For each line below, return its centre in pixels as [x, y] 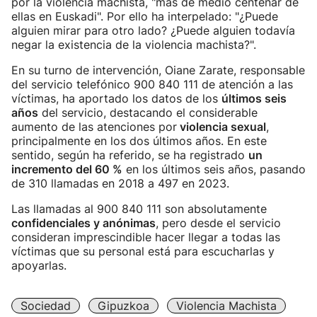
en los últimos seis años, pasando [214, 169]
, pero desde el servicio [218, 223]
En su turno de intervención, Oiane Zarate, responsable [158, 70]
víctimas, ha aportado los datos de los [116, 98]
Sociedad [46, 306]
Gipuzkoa [123, 306]
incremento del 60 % [67, 169]
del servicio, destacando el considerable [148, 113]
